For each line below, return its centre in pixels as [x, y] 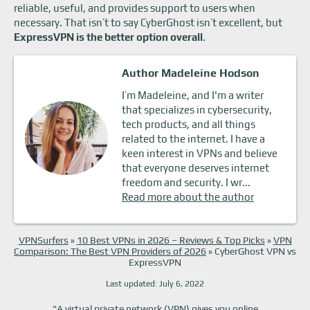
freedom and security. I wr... [186, 182]
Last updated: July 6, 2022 [155, 284]
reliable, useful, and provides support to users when [135, 8]
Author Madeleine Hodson [191, 73]
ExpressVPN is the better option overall [108, 37]
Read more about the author [188, 197]
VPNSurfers [43, 240]
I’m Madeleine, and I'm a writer [193, 95]
